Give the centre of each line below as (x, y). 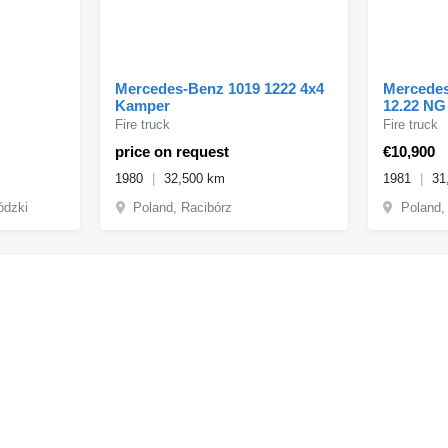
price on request (172, 151)
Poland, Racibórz (183, 207)
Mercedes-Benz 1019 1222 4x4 (220, 88)
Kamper (143, 105)
